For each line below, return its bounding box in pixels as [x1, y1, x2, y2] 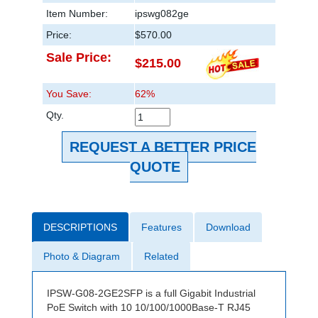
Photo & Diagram [43, 251, 120, 263]
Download [206, 221, 251, 234]
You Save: [46, 88, 92, 100]
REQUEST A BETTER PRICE [70, 139, 256, 155]
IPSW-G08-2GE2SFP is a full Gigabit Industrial [47, 287, 256, 300]
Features [141, 221, 182, 234]
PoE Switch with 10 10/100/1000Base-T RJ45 [47, 302, 251, 314]
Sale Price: [46, 50, 111, 65]
